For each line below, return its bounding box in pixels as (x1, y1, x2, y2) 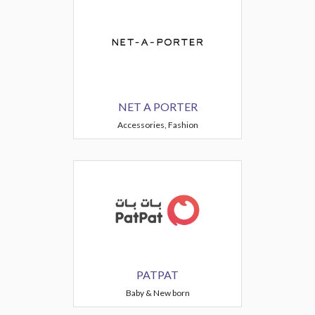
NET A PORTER (117, 100, 198, 113)
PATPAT (136, 268, 179, 281)
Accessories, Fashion (117, 120, 198, 130)
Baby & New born (125, 288, 190, 298)
